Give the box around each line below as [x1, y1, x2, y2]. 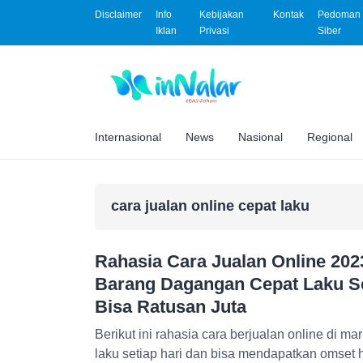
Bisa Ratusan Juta [95, 296, 246, 317]
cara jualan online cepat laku [111, 197, 310, 214]
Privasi [199, 25, 229, 36]
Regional [307, 130, 352, 143]
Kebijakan [199, 9, 244, 20]
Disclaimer [95, 9, 142, 20]
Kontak [272, 9, 304, 20]
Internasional [95, 130, 161, 143]
